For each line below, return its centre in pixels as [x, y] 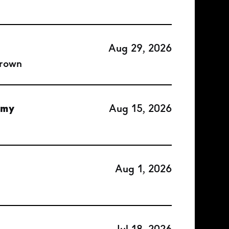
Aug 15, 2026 [140, 108]
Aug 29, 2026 [140, 48]
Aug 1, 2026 [143, 169]
